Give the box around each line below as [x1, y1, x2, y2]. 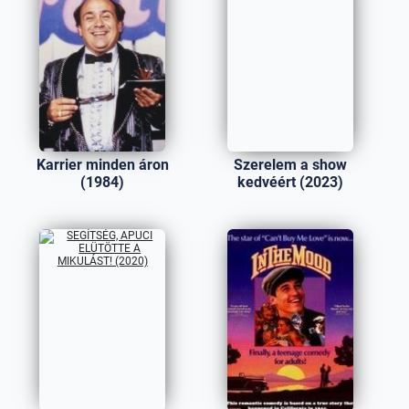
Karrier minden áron [36, 156, 169, 173]
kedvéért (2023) [236, 173, 343, 191]
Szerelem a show [233, 156, 347, 173]
